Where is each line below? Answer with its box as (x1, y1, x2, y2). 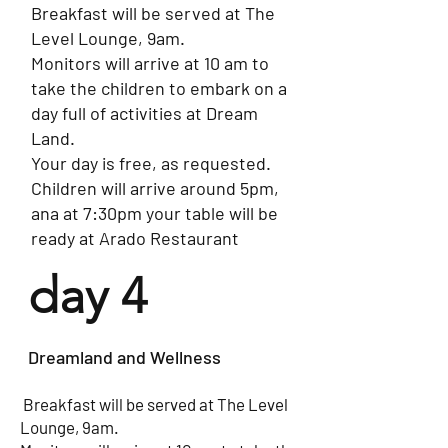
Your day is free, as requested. (31, 152, 271, 174)
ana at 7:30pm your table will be (31, 202, 278, 224)
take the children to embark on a (31, 77, 287, 99)
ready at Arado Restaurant (31, 227, 239, 249)
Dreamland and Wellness (28, 346, 221, 368)
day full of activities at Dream (31, 102, 258, 124)
